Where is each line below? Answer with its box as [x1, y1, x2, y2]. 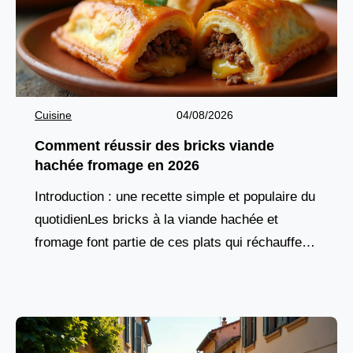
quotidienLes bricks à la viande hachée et [35, 211, 278, 227]
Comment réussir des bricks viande [35, 137, 274, 154]
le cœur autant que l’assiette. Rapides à [35, 257, 269, 273]
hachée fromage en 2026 [35, 157, 199, 173]
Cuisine [35, 108, 72, 121]
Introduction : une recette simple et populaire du [35, 188, 315, 204]
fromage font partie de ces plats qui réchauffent [35, 234, 313, 250]
